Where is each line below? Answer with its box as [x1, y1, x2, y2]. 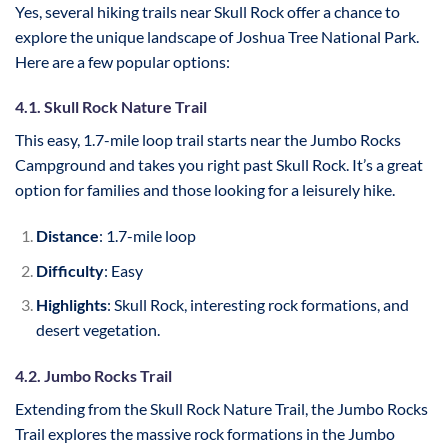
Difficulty [35, 260, 104, 280]
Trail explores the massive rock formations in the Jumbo [15, 424, 395, 444]
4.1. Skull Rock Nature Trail [15, 97, 207, 117]
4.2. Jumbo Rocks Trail [15, 366, 172, 386]
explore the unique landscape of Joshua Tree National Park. [15, 26, 419, 46]
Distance [35, 226, 99, 246]
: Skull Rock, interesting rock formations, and [106, 295, 409, 315]
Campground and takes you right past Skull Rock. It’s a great [15, 155, 423, 175]
